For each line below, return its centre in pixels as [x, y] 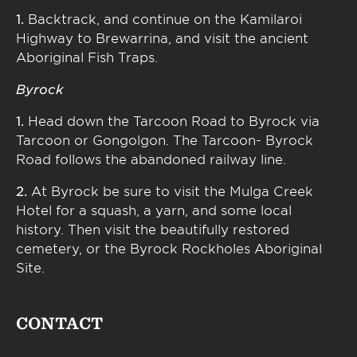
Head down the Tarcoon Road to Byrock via [174, 120]
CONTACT [59, 324]
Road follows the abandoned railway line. [151, 159]
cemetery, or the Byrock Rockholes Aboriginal [169, 248]
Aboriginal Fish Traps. [87, 57]
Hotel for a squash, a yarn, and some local [154, 210]
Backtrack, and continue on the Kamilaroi [165, 18]
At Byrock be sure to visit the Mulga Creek [172, 190]
